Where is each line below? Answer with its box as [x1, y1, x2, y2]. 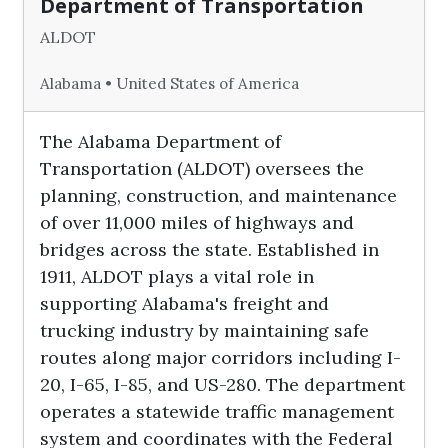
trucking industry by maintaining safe [40, 319, 370, 342]
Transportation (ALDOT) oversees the [40, 157, 365, 180]
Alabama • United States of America [40, 74, 300, 93]
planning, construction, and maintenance [40, 184, 398, 207]
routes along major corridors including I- [40, 346, 402, 369]
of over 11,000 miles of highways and [40, 211, 355, 234]
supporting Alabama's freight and [40, 292, 330, 315]
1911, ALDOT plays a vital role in [40, 265, 315, 288]
